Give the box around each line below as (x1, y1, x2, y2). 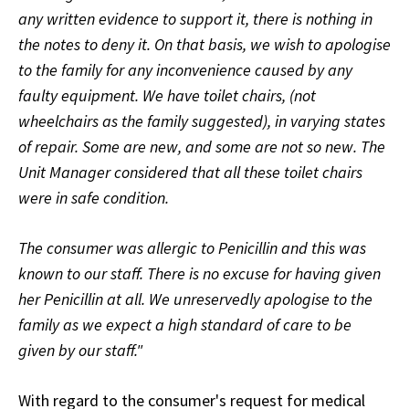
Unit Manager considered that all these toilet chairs (18, 162, 362, 184)
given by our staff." (18, 340, 142, 362)
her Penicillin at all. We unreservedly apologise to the (18, 288, 372, 310)
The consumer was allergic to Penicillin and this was (18, 237, 366, 259)
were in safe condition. (18, 187, 169, 209)
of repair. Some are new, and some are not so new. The (18, 136, 385, 158)
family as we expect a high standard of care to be (18, 314, 351, 336)
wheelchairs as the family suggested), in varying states (18, 110, 385, 132)
